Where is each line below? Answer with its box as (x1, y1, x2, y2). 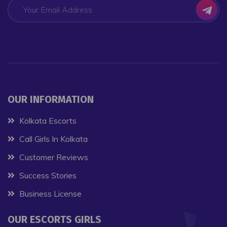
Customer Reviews (17, 152, 88, 163)
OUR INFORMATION (15, 93, 94, 106)
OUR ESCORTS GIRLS (15, 213, 101, 226)
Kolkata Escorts (17, 116, 77, 126)
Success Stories (17, 170, 77, 181)
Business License (17, 188, 82, 199)
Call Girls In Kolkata (17, 134, 88, 144)
